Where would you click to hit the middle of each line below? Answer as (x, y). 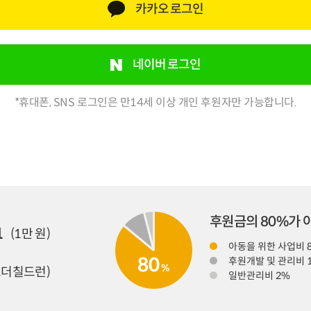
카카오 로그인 (169, 9)
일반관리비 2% (259, 276)
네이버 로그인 (167, 65)
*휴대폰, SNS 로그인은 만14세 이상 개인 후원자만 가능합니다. (155, 102)
